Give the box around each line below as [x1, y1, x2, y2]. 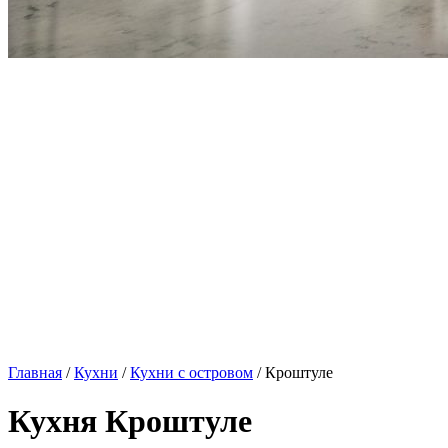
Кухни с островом [130, 364, 253, 381]
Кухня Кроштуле [8, 403, 252, 440]
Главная [8, 364, 62, 381]
